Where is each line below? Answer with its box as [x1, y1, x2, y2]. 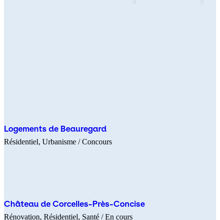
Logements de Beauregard [4, 124, 107, 134]
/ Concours [78, 137, 112, 146]
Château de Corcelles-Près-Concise [4, 199, 145, 209]
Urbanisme [42, 137, 76, 146]
